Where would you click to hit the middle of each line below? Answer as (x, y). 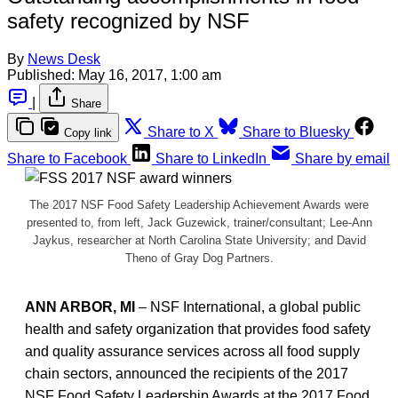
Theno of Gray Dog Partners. (199, 258)
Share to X (181, 131)
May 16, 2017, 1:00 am (150, 75)
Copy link (88, 132)
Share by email (342, 158)
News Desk (64, 59)
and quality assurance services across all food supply (192, 351)
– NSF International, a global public (250, 306)
